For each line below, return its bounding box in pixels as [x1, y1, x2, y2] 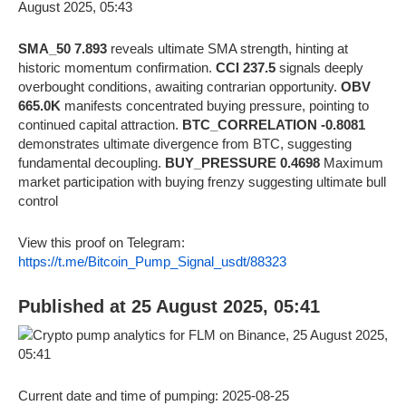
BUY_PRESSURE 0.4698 [165, 154, 320, 170]
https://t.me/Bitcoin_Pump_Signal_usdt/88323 [18, 253, 286, 269]
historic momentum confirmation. [18, 59, 216, 75]
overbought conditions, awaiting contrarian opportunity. [18, 78, 341, 94]
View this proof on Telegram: [18, 234, 185, 250]
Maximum [320, 154, 383, 170]
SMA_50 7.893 [18, 40, 107, 56]
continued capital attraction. [18, 116, 182, 132]
